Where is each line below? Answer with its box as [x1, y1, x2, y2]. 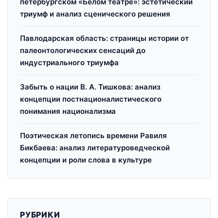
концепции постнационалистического [20, 94, 162, 104]
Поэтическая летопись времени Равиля [20, 131, 167, 140]
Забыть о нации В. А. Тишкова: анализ [20, 82, 161, 91]
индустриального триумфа [20, 58, 119, 67]
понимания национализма [20, 107, 116, 116]
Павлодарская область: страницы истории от [20, 34, 189, 43]
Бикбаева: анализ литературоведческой [20, 143, 170, 152]
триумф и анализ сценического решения [20, 9, 170, 18]
